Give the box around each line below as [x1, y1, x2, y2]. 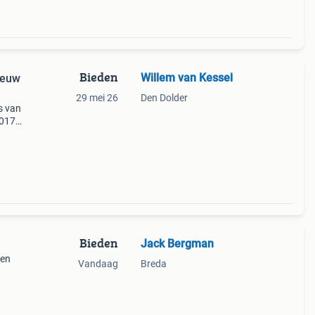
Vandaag [77, 258, 118, 269]
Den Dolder [140, 92, 188, 103]
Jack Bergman [140, 237, 214, 250]
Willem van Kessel [140, 71, 233, 84]
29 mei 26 [75, 92, 118, 103]
